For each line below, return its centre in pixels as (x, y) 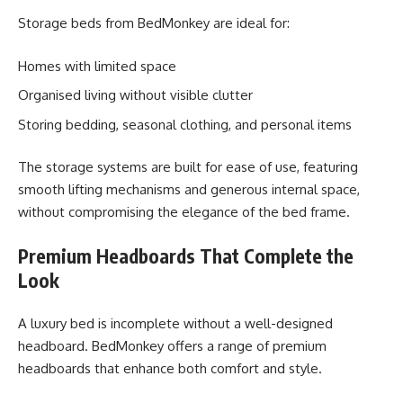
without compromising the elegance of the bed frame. (184, 212)
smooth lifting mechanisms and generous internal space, (189, 189)
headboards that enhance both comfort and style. (170, 368)
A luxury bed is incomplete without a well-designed (175, 323)
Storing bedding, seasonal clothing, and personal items (185, 124)
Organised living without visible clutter (135, 95)
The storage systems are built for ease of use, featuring (188, 167)
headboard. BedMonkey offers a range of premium (172, 346)
